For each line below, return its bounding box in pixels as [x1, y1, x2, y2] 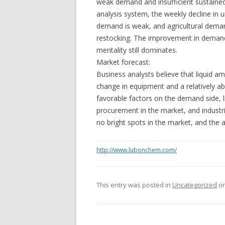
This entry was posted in [96, 180, 172, 189]
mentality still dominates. [96, 45, 177, 55]
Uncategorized [172, 180, 217, 189]
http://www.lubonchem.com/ [96, 146, 177, 154]
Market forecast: [96, 57, 150, 67]
